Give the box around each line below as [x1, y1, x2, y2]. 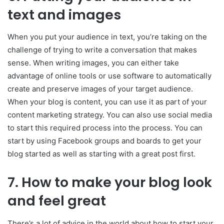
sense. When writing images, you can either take [7, 58, 179, 68]
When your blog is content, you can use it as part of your [7, 97, 207, 107]
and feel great [7, 191, 106, 210]
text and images [7, 5, 121, 24]
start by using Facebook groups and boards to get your [7, 136, 201, 146]
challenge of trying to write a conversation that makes [7, 45, 197, 55]
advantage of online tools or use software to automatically [7, 71, 211, 81]
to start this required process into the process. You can [7, 123, 202, 133]
